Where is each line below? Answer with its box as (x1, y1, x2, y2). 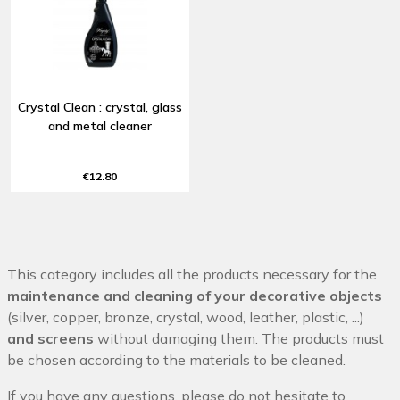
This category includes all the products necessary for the (7, 264, 377, 283)
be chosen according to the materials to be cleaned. (7, 350, 346, 369)
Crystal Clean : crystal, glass (18, 98, 182, 115)
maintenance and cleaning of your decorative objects (7, 286, 382, 304)
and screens (7, 329, 94, 347)
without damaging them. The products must (94, 329, 384, 347)
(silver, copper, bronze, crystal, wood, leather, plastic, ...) (7, 307, 364, 326)
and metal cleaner (48, 117, 152, 134)
